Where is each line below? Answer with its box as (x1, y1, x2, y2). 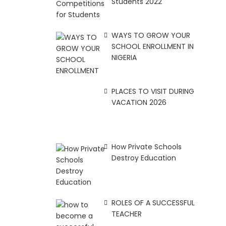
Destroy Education (111, 153, 177, 163)
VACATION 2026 (111, 97, 167, 107)
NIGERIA (111, 52, 137, 63)
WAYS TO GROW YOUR (111, 30, 191, 40)
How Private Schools (111, 142, 182, 152)
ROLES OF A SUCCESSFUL (111, 197, 195, 208)
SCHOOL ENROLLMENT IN (111, 41, 194, 51)
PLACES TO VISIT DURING (111, 86, 195, 96)
